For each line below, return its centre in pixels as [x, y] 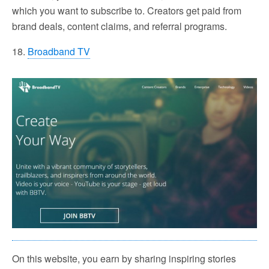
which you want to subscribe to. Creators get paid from [127, 11]
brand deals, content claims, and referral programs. [119, 26]
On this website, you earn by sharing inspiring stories [124, 259]
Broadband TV [59, 52]
